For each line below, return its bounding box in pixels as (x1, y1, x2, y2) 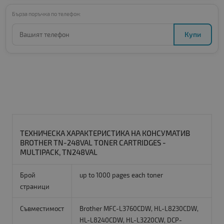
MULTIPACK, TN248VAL (19, 147, 97, 157)
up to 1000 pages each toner (79, 171, 163, 179)
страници (19, 182, 49, 191)
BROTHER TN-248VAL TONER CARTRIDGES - (19, 138, 166, 147)
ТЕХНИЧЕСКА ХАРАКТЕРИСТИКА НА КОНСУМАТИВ (19, 128, 190, 138)
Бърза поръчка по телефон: (11, 10, 81, 17)
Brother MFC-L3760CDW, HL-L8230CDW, (79, 204, 198, 213)
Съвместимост (19, 204, 64, 213)
